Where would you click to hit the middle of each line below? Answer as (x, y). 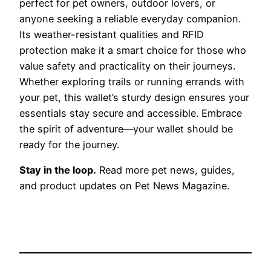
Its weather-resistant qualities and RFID (112, 35)
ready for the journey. (69, 145)
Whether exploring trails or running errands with (132, 82)
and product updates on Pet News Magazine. (124, 186)
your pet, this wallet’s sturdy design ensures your (134, 98)
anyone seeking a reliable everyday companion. (130, 19)
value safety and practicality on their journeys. (127, 66)
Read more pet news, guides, (165, 170)
